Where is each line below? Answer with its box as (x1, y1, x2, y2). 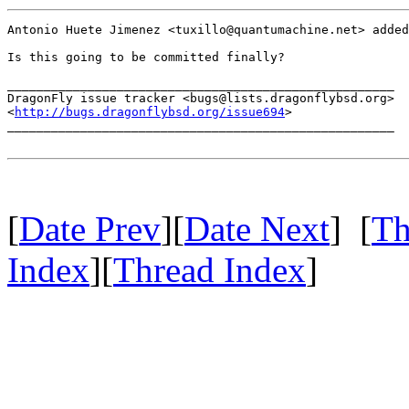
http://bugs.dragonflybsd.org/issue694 (15, 104, 285, 119)
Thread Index (113, 249, 306, 289)
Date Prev (19, 208, 161, 248)
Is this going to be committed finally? (7, 49, 285, 64)
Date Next (184, 208, 330, 248)
